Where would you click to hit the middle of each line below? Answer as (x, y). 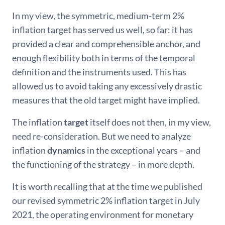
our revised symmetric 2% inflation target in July (106, 200)
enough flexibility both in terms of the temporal (104, 58)
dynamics (66, 150)
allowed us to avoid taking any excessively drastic (107, 86)
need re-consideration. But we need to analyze (101, 136)
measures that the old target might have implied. (106, 100)
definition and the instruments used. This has (99, 72)
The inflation (38, 122)
